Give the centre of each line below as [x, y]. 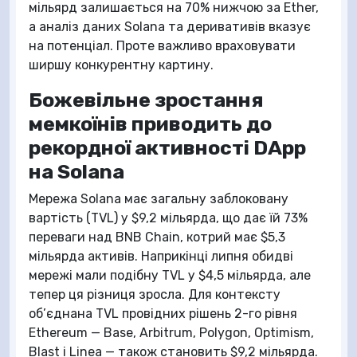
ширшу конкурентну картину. [121, 65]
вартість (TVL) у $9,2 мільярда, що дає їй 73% [168, 218]
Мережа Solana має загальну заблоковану [159, 199]
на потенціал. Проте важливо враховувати [162, 46]
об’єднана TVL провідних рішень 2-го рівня [163, 314]
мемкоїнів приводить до [150, 124]
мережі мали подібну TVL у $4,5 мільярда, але [170, 275]
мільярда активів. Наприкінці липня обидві [161, 256]
